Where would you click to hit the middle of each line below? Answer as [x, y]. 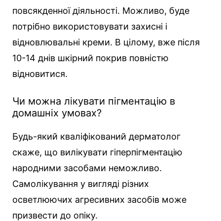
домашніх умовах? [57, 113]
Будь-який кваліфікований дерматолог [96, 136]
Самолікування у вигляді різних [81, 184]
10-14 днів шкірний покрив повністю [91, 58]
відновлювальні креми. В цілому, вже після [106, 42]
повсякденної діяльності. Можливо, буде [101, 10]
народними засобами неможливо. [87, 168]
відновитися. [40, 74]
